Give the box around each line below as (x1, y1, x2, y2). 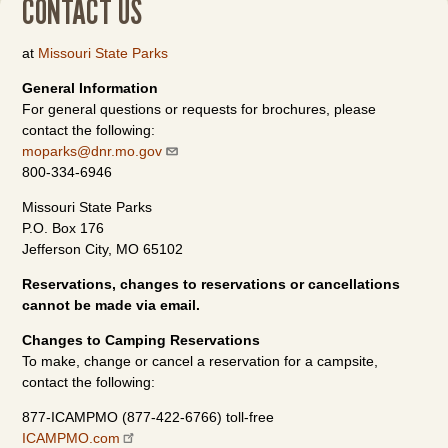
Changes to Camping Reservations (22, 332, 261, 348)
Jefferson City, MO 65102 (22, 241, 184, 257)
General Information (22, 80, 159, 96)
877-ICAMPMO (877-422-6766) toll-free (22, 409, 275, 425)
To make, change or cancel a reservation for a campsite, (22, 353, 379, 369)
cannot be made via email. (22, 297, 201, 313)
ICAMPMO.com (22, 430, 121, 446)
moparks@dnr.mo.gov (22, 143, 163, 159)
